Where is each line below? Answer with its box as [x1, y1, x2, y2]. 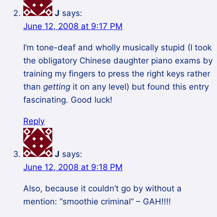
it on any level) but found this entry [70, 82, 209, 92]
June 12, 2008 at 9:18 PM [23, 162, 123, 172]
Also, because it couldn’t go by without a [23, 184, 182, 194]
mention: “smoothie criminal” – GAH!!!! [23, 197, 171, 207]
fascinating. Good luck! [23, 95, 112, 105]
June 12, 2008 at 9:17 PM [23, 21, 123, 31]
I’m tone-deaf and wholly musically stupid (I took [23, 43, 212, 53]
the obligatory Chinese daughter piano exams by [23, 56, 213, 66]
